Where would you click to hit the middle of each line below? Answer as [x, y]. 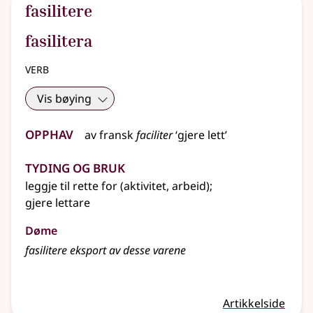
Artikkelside [254, 304]
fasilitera [59, 41]
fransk [116, 135]
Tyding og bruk [75, 166]
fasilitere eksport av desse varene [105, 250]
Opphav [49, 133]
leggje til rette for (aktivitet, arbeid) [117, 186]
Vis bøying [64, 99]
